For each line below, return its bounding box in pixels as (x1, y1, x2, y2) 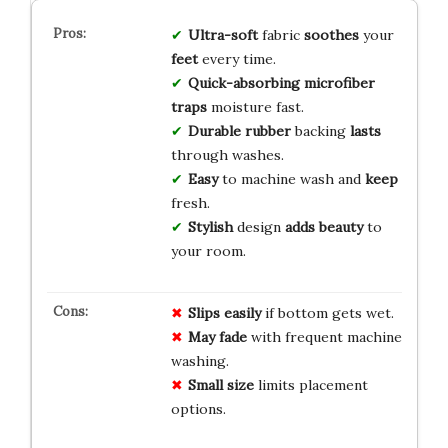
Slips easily (187, 304, 261, 323)
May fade (187, 328, 247, 347)
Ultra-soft (187, 26, 258, 45)
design (232, 218, 285, 237)
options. (170, 400, 226, 419)
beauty (318, 218, 363, 237)
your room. (170, 242, 246, 261)
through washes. (170, 146, 284, 165)
